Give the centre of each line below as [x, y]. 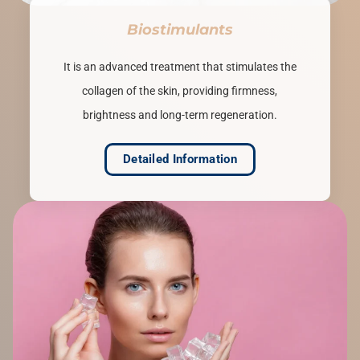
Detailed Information [180, 160]
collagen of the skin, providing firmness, [180, 91]
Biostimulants [180, 30]
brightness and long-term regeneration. [180, 115]
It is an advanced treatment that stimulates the [180, 67]
